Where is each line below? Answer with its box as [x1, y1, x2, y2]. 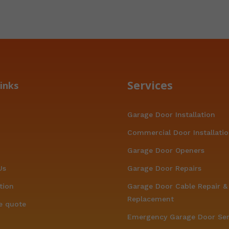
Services [127, 78, 173, 93]
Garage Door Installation [127, 110, 216, 119]
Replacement [127, 194, 174, 203]
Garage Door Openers [127, 146, 205, 154]
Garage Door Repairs [127, 164, 202, 172]
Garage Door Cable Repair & [127, 181, 228, 190]
